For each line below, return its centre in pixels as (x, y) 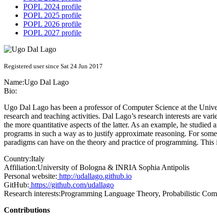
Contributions (27, 210)
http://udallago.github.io (94, 176)
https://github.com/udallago (71, 185)
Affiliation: (21, 168)
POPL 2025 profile (52, 15)
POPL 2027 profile (52, 33)
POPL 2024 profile (52, 7)
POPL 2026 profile (52, 24)
